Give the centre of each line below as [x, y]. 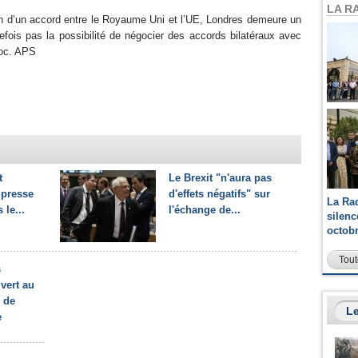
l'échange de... [205, 210]
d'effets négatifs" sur [219, 194]
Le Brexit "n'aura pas [220, 178]
